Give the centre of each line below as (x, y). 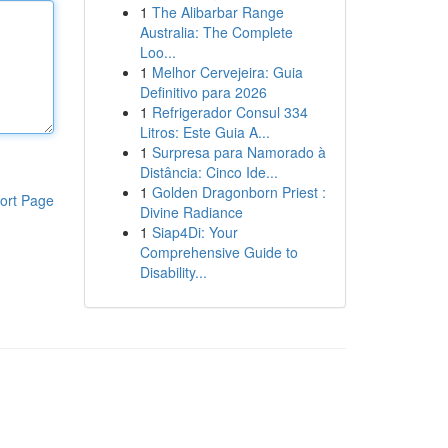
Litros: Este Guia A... (204, 132)
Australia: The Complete (216, 32)
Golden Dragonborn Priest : (238, 192)
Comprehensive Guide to (218, 252)
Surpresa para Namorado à (238, 152)
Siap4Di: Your (194, 232)
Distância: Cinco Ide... (208, 172)
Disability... (173, 272)
